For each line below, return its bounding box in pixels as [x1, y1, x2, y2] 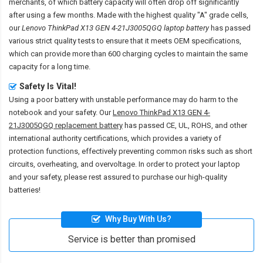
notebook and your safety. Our [9, 107, 113, 117]
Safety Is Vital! [19, 81, 76, 91]
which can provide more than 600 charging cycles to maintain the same [9, 49, 248, 58]
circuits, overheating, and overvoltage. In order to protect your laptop [9, 159, 240, 168]
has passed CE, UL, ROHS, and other [123, 120, 247, 130]
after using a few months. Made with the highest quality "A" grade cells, [9, 10, 248, 19]
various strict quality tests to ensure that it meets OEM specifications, [9, 36, 241, 45]
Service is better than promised [68, 234, 195, 245]
